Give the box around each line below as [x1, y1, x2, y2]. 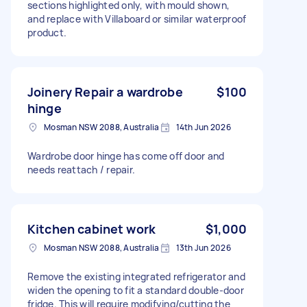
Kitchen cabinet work [27, 220, 156, 237]
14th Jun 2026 [175, 121, 231, 133]
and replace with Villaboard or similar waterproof [27, 12, 247, 25]
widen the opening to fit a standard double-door [27, 283, 244, 297]
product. [27, 25, 66, 39]
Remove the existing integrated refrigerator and [27, 269, 245, 283]
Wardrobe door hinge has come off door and [27, 149, 225, 162]
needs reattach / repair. [27, 162, 135, 176]
